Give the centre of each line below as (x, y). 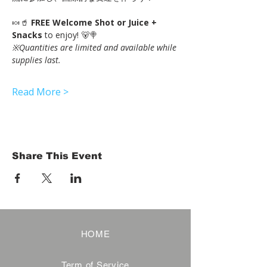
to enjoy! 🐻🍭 (70, 35)
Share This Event (57, 156)
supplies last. (36, 60)
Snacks (27, 35)
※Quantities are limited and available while (95, 47)
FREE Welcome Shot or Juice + (95, 22)
